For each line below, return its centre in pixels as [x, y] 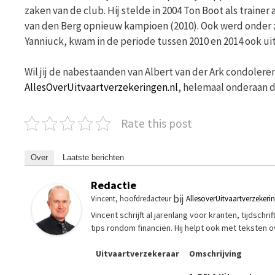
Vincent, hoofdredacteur [131, 199]
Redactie [114, 185]
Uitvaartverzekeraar [137, 254]
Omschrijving [215, 254]
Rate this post [157, 124]
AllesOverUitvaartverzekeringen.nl [101, 87]
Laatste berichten [93, 158]
